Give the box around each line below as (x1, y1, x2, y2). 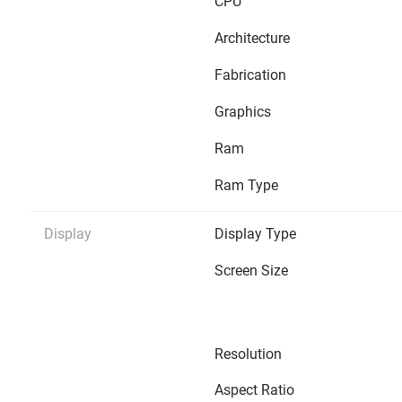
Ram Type (214, 177, 278, 195)
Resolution (214, 345, 282, 363)
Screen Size (214, 262, 288, 280)
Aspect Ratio (214, 381, 294, 399)
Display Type (214, 225, 296, 243)
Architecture (214, 30, 290, 48)
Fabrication (214, 66, 286, 84)
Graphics (214, 103, 271, 121)
